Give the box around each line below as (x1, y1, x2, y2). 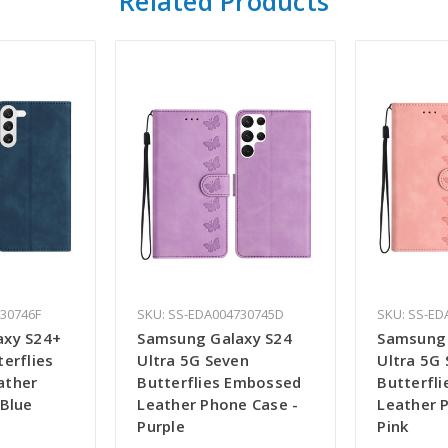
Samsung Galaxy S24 (137, 328, 292, 349)
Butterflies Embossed (137, 372, 302, 393)
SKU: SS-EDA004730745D (137, 305, 285, 324)
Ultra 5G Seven (137, 350, 249, 371)
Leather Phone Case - (137, 394, 299, 415)
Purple (137, 416, 185, 437)
